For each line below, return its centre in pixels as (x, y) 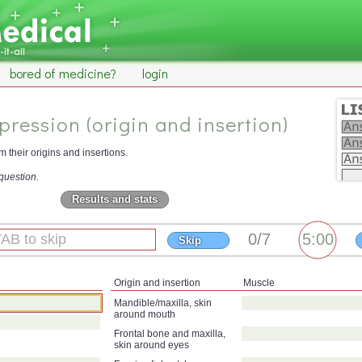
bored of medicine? (63, 73)
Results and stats (115, 200)
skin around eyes (152, 345)
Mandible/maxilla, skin (163, 303)
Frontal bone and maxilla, (170, 333)
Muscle (259, 282)
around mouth (145, 314)
